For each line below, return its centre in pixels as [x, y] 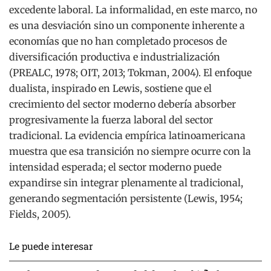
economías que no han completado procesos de [118, 41]
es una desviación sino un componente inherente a [127, 25]
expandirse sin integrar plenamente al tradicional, [126, 182]
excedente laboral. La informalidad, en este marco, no [133, 9]
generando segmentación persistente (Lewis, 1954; [126, 198]
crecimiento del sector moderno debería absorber [122, 104]
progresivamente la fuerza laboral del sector [111, 119]
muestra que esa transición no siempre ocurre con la [130, 151]
